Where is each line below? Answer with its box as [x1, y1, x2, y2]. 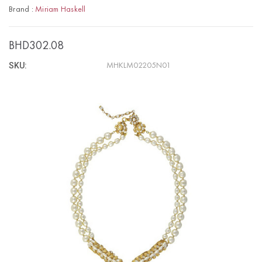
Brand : [9, 5, 35, 13]
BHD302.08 [9, 40, 64, 52]
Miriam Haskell [35, 5, 86, 13]
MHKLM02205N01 [106, 61, 171, 70]
